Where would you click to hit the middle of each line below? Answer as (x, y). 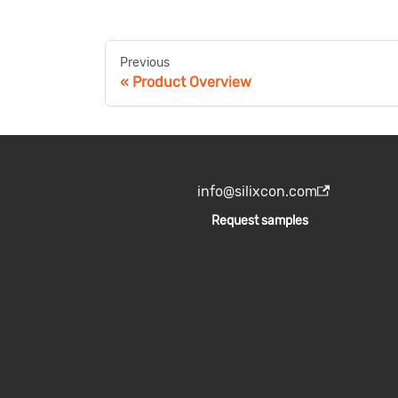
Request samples (259, 221)
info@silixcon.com (258, 192)
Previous (145, 63)
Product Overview (192, 83)
